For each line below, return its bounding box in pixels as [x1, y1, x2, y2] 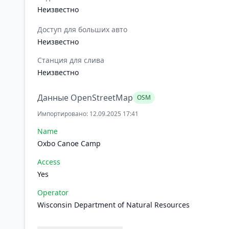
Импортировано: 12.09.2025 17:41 [37, 109, 139, 118]
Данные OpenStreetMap [37, 92, 133, 103]
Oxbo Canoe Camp [37, 139, 101, 148]
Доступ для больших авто [37, 25, 127, 34]
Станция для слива [37, 55, 104, 65]
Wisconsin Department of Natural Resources [37, 200, 190, 210]
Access [37, 157, 60, 167]
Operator [37, 188, 68, 197]
